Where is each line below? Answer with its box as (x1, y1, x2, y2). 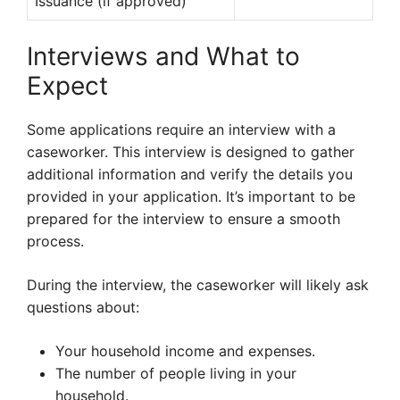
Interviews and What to (27, 41, 300, 72)
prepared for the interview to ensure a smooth (27, 210, 340, 229)
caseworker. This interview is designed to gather (27, 143, 354, 162)
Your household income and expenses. (55, 342, 315, 361)
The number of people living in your (55, 364, 296, 383)
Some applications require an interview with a (27, 121, 336, 139)
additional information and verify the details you (27, 165, 353, 184)
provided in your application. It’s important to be (27, 187, 355, 206)
